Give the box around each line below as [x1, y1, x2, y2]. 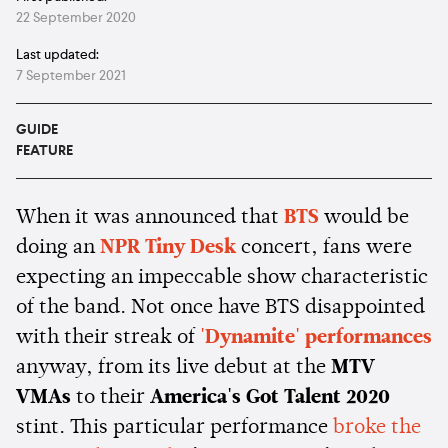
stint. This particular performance [16, 417, 333, 438]
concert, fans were [236, 237, 412, 258]
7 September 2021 [16, 68, 126, 83]
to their [71, 387, 150, 408]
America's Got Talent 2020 [150, 387, 390, 408]
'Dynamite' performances [200, 327, 432, 348]
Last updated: [16, 47, 99, 62]
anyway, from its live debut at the [16, 357, 331, 378]
